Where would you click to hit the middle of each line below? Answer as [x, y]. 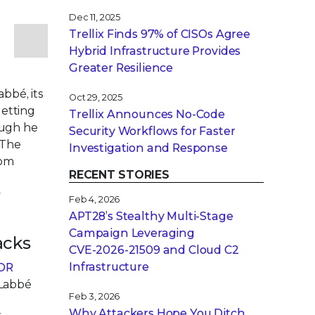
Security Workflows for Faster [152, 131]
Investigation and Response [148, 148]
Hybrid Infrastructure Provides [155, 51]
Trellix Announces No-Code [147, 114]
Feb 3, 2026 [95, 296]
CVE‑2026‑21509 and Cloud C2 [154, 250]
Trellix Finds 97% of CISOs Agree [160, 34]
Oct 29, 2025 [96, 97]
